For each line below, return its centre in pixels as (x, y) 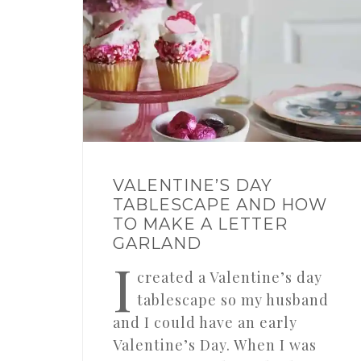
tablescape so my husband (232, 300)
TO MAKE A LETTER (200, 224)
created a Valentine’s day (229, 278)
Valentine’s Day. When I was (214, 345)
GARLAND (157, 244)
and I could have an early (205, 323)
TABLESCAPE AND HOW (220, 205)
